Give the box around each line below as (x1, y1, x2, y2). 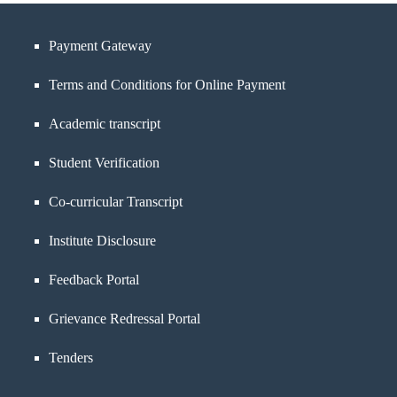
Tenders (49, 350, 93, 365)
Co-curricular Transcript (49, 194, 183, 209)
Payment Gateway (49, 38, 152, 53)
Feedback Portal (49, 272, 139, 287)
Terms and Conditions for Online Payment (49, 77, 285, 92)
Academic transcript (49, 116, 160, 131)
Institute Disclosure (49, 233, 156, 248)
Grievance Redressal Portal (49, 311, 200, 326)
